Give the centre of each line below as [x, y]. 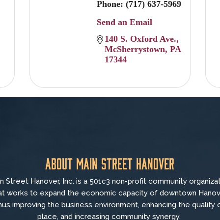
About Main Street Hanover [110, 163]
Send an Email [124, 22]
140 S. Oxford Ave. [140, 39]
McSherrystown [135, 49]
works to [24, 193]
